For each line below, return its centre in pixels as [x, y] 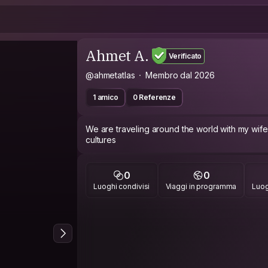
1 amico [106, 97]
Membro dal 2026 [180, 75]
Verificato [185, 56]
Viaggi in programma [201, 186]
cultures [101, 140]
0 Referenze [154, 97]
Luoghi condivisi [122, 186]
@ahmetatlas [110, 75]
